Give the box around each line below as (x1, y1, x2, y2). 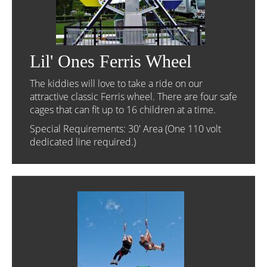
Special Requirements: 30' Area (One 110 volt (30, 122, 221, 135)
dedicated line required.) (30, 135, 136, 148)
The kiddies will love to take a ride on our (30, 77, 203, 90)
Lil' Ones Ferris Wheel (30, 51, 191, 71)
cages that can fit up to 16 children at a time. (30, 103, 216, 116)
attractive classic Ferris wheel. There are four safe (30, 90, 237, 103)
